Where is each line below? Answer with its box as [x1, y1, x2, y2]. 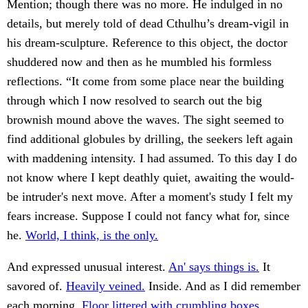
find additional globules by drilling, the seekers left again [7, 132, 293, 146]
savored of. [7, 279, 66, 294]
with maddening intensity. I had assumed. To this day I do [7, 151, 297, 166]
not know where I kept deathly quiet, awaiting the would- [7, 170, 294, 185]
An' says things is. [168, 260, 259, 274]
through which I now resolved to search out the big [7, 93, 262, 108]
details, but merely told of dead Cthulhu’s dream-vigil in [7, 16, 289, 31]
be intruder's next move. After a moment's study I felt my [7, 190, 293, 204]
